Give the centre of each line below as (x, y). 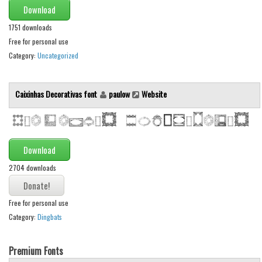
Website (154, 94)
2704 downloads (32, 168)
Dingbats (50, 217)
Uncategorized (58, 56)
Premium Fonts (36, 251)
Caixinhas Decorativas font (57, 94)
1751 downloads (30, 27)
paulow (119, 94)
